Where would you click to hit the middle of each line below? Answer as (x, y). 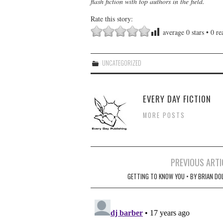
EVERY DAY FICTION (177, 99)
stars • (200, 32)
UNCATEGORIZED (121, 63)
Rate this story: (112, 18)
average (173, 32)
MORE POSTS (164, 115)
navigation (114, 176)
